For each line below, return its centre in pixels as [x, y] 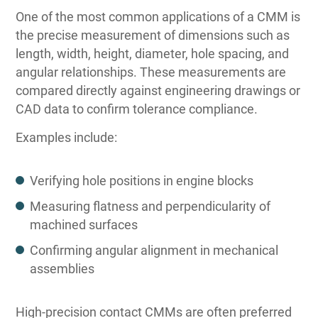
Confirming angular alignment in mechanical [154, 250]
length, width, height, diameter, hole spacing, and [153, 53]
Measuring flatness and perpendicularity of [150, 206]
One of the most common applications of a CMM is [158, 16]
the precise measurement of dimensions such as [153, 35]
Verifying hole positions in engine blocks [142, 180]
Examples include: [67, 137]
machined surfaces [84, 224]
